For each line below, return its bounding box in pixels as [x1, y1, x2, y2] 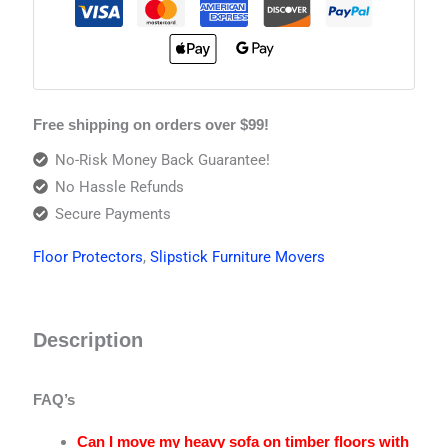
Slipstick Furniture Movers [150, 247, 326, 266]
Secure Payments [55, 204, 172, 223]
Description [33, 328, 144, 351]
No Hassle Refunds [55, 177, 185, 196]
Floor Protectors [33, 247, 144, 266]
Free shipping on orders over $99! [33, 117, 270, 134]
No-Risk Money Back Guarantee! [55, 150, 271, 169]
